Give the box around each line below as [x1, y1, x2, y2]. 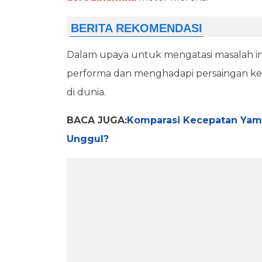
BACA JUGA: [67, 114, 127, 126]
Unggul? [67, 133, 109, 144]
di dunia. [67, 86, 106, 98]
